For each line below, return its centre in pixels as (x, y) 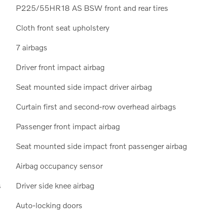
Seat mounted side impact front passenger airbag (101, 146)
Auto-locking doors (49, 205)
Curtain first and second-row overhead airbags (96, 106)
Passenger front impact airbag (68, 126)
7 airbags (31, 47)
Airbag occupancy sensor (59, 165)
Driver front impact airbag (60, 67)
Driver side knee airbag (55, 185)
